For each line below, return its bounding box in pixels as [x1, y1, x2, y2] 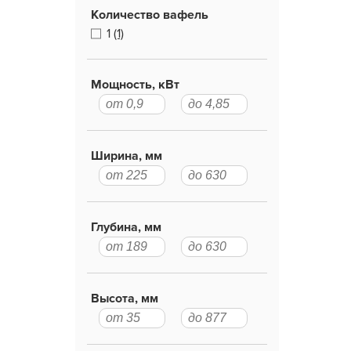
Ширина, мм [91, 148, 162, 164]
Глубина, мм [91, 219, 161, 235]
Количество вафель [91, 7, 208, 23]
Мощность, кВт [91, 77, 179, 92]
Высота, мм [91, 291, 158, 306]
